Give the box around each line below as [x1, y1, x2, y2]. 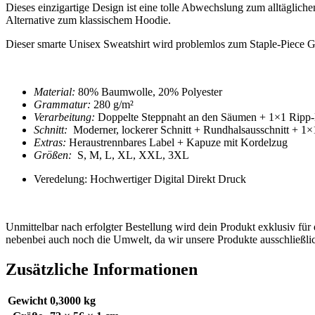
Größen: [34, 148, 72, 161]
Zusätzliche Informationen [6, 259, 198, 278]
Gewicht [8, 295, 47, 307]
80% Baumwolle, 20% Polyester [78, 85, 222, 98]
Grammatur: [34, 98, 91, 110]
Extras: [34, 136, 66, 148]
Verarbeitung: [34, 110, 95, 123]
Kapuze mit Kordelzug [186, 136, 288, 148]
